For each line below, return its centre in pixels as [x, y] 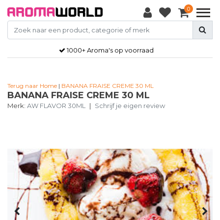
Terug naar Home [32, 86]
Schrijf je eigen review [130, 106]
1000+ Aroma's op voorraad [110, 50]
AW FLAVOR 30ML [56, 106]
